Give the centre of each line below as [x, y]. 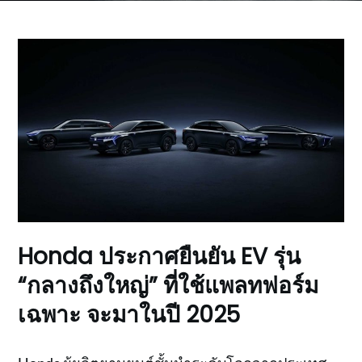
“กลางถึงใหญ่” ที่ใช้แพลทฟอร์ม [168, 285]
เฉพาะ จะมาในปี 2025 [129, 314]
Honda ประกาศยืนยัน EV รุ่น [160, 256]
